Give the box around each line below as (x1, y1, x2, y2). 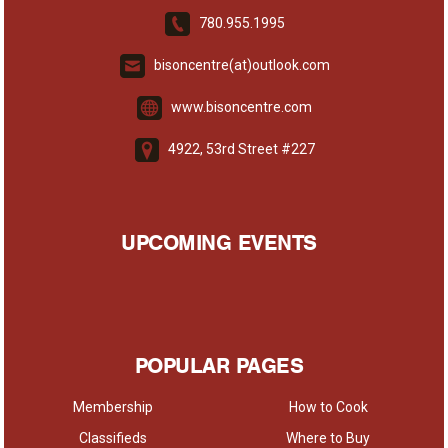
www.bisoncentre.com (171, 99, 312, 116)
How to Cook (288, 399, 368, 415)
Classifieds (79, 430, 148, 446)
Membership (73, 399, 154, 415)
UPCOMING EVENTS (121, 229, 317, 256)
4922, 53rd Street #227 (165, 141, 315, 158)
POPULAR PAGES (134, 352, 304, 379)
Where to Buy (286, 430, 371, 446)
